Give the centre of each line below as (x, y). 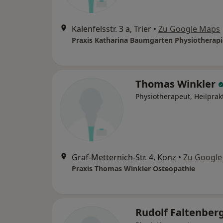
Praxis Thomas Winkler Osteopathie (133, 168)
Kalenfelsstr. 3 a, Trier (111, 29)
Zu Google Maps (189, 29)
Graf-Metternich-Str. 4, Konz (124, 157)
